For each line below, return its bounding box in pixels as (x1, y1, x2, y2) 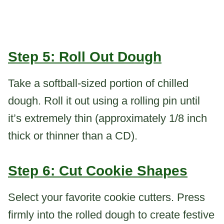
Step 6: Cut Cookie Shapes (8, 163, 187, 179)
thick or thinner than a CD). (8, 129, 137, 142)
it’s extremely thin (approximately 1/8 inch (8, 112, 207, 125)
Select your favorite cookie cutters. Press (8, 191, 205, 204)
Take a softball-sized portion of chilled (8, 77, 188, 90)
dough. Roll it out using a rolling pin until (8, 94, 200, 107)
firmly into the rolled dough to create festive (8, 208, 214, 221)
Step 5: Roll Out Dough (8, 49, 161, 65)
